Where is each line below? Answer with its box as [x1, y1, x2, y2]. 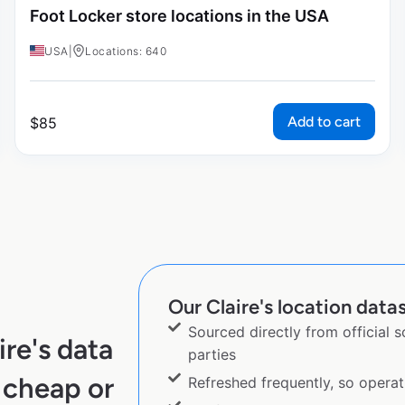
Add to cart [287, 113, 361, 131]
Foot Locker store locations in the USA [30, 5, 329, 25]
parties [188, 345, 237, 364]
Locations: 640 [85, 44, 166, 59]
